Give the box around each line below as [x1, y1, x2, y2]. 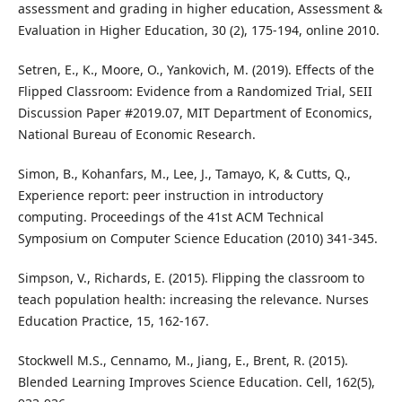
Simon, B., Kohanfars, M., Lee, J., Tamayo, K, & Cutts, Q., [17, 164, 351, 182]
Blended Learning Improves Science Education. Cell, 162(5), [17, 372, 375, 390]
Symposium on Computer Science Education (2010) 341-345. [17, 229, 378, 247]
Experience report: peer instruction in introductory [17, 186, 323, 204]
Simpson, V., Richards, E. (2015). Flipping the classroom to [17, 268, 364, 286]
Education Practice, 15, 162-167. [17, 311, 209, 329]
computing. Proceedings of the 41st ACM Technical [17, 207, 324, 225]
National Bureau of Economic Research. [17, 125, 256, 143]
